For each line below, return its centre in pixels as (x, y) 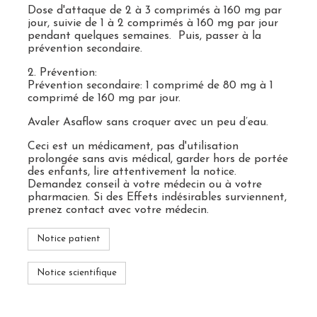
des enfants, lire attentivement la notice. (132, 172)
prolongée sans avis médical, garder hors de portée (157, 159)
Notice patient (68, 239)
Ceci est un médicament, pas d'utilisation (133, 146)
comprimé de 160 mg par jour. (104, 98)
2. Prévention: (62, 73)
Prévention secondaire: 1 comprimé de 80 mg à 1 (150, 86)
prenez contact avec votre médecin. (118, 210)
